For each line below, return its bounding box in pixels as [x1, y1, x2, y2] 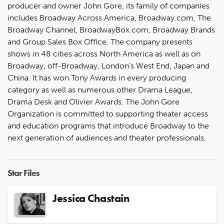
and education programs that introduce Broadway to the [7, 120, 209, 130]
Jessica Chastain [52, 190, 129, 205]
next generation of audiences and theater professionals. [7, 132, 206, 142]
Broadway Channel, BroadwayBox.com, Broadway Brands [7, 24, 215, 34]
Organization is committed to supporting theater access [7, 108, 208, 118]
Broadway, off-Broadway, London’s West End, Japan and [7, 60, 209, 70]
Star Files [7, 166, 39, 178]
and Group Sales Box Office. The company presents [7, 36, 192, 46]
